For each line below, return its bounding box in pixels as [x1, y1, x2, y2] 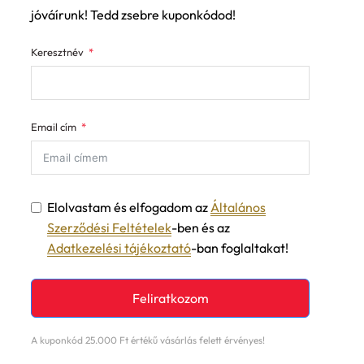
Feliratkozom [132, 289, 209, 306]
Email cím [31, 119, 76, 133]
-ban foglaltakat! [191, 239, 288, 256]
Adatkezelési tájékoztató [47, 239, 191, 256]
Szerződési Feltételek [47, 219, 171, 236]
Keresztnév [31, 45, 84, 58]
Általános [210, 198, 266, 215]
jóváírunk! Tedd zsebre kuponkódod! [31, 6, 236, 23]
